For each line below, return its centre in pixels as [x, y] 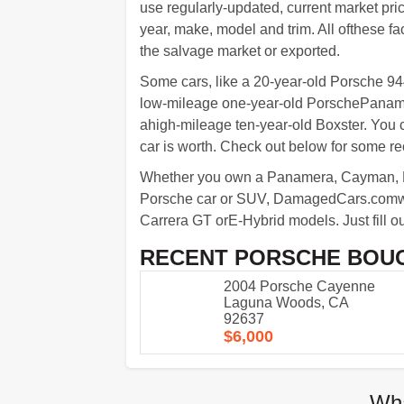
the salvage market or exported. [239, 51]
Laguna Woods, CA [285, 303]
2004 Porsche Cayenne [299, 286]
